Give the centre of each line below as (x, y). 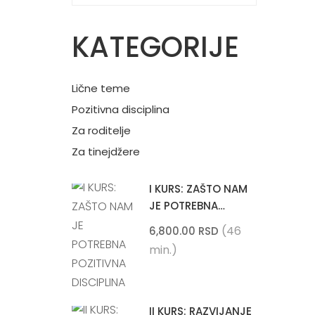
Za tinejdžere (106, 151)
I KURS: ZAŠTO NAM (198, 188)
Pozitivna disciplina (121, 109)
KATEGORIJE (155, 47)
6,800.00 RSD (184, 231)
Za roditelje (101, 130)
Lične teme (101, 88)
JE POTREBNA (184, 205)
